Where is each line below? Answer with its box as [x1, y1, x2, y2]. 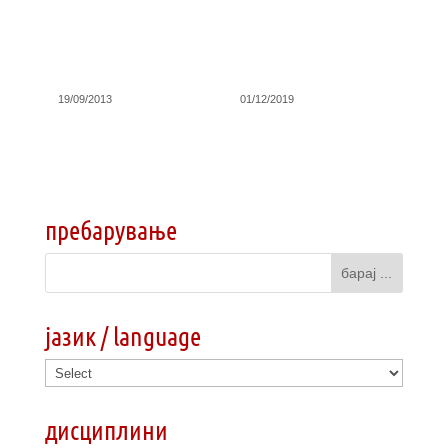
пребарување [44, 214, 177, 245]
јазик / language [44, 320, 201, 351]
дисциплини [44, 414, 168, 445]
